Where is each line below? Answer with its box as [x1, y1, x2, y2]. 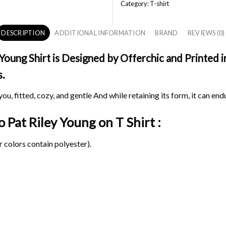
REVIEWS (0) [187, 29, 225, 37]
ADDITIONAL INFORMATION [54, 29, 146, 37]
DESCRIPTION [1, 29, 45, 37]
